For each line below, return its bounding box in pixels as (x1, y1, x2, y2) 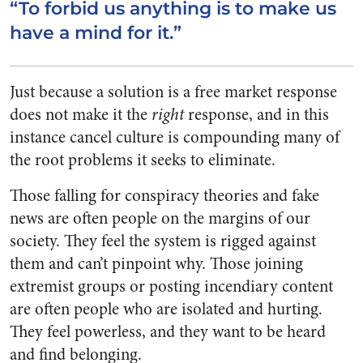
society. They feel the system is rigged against (10, 229, 316, 254)
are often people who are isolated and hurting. (10, 297, 322, 322)
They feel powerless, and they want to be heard (10, 320, 326, 344)
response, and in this (184, 103, 329, 127)
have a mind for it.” (10, 22, 181, 45)
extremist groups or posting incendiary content (10, 275, 333, 299)
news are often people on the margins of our (10, 207, 310, 231)
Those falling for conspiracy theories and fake (10, 184, 319, 208)
